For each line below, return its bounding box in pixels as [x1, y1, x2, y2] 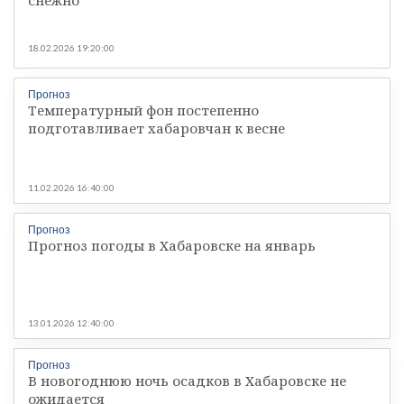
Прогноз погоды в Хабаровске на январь [28, 235, 316, 254]
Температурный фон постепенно [28, 100, 259, 119]
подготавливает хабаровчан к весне [28, 118, 285, 137]
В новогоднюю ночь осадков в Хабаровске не [28, 371, 346, 390]
